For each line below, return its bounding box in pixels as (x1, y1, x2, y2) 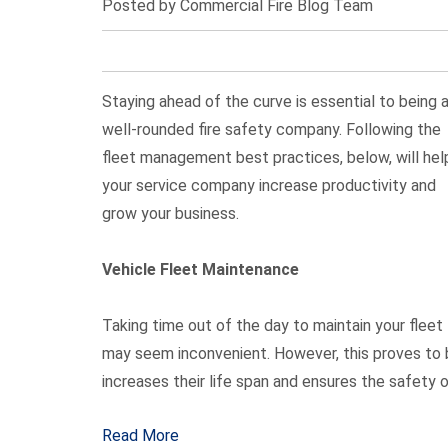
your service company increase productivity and (102, 176, 436, 195)
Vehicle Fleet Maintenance (102, 260, 299, 279)
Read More (102, 426, 179, 445)
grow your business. (102, 204, 239, 223)
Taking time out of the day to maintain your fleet (102, 316, 443, 335)
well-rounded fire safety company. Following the (102, 120, 441, 139)
